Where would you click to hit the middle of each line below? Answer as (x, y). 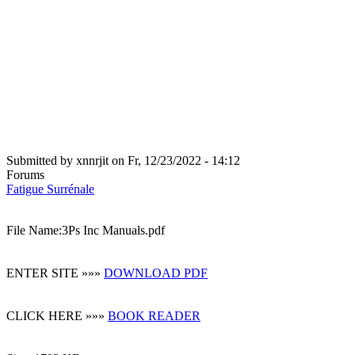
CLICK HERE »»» (57, 316)
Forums (25, 175)
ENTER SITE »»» (55, 273)
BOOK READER (154, 316)
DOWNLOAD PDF (156, 273)
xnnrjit (92, 161)
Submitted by (41, 161)
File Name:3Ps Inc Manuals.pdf (86, 231)
